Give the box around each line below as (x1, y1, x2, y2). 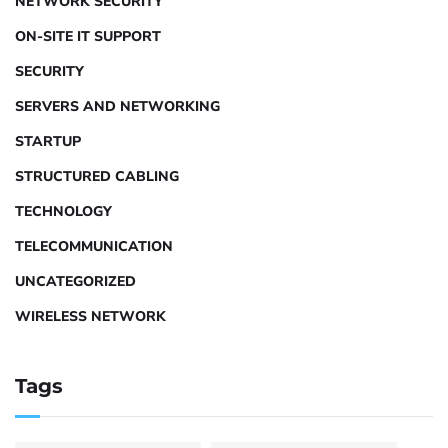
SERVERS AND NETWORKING (15, 96, 220, 116)
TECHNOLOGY (15, 201, 112, 221)
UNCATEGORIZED (15, 271, 136, 291)
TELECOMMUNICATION (15, 236, 173, 256)
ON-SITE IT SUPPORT (15, 26, 161, 46)
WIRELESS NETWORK (15, 306, 166, 326)
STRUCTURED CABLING (15, 166, 179, 186)
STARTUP (15, 131, 81, 151)
